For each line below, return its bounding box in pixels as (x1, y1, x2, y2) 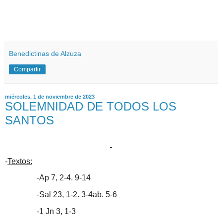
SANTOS (5, 113, 54, 127)
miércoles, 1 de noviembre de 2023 (5, 94, 95, 100)
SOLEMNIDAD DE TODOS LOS (5, 100, 176, 113)
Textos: (7, 157, 32, 166)
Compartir (14, 66, 41, 73)
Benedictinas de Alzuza (9, 50, 81, 57)
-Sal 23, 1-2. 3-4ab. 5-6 (5, 190, 117, 199)
